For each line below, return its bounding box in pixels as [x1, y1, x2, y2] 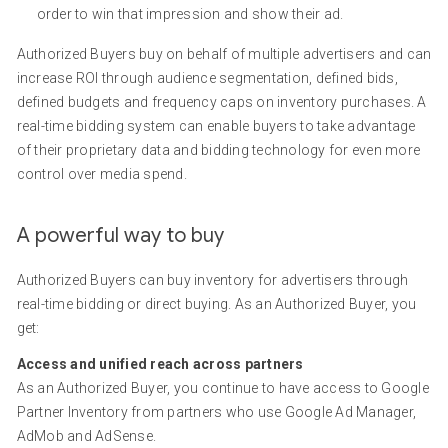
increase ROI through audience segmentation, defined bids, [16, 70, 398, 86]
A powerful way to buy [16, 223, 224, 248]
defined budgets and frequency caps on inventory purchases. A [16, 94, 427, 110]
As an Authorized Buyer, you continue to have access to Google [16, 380, 429, 396]
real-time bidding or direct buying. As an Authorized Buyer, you [16, 296, 417, 312]
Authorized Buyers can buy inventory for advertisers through [16, 272, 409, 288]
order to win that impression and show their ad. [36, 6, 344, 22]
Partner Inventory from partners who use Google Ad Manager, [16, 404, 417, 420]
